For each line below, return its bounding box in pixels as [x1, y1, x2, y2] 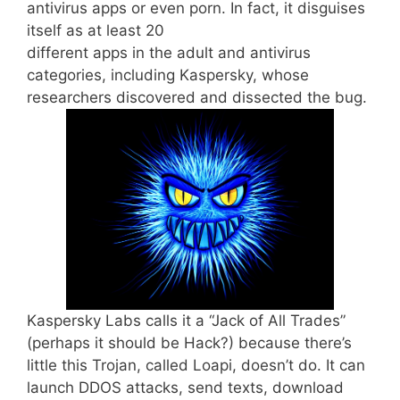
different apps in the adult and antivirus [27, 44, 311, 62]
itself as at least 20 [27, 21, 164, 40]
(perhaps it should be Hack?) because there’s [27, 334, 352, 353]
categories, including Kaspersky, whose [27, 66, 309, 85]
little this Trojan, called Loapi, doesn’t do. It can [27, 356, 365, 375]
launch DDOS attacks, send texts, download [27, 379, 344, 397]
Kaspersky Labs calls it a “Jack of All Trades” [27, 312, 346, 330]
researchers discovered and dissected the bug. [27, 88, 367, 107]
